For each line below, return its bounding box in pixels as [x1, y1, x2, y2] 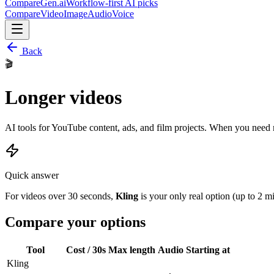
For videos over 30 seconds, [5, 190, 116, 201]
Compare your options [5, 213, 146, 230]
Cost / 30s [66, 244, 106, 255]
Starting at [186, 244, 230, 255]
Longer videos [5, 86, 122, 109]
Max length [108, 244, 155, 255]
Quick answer [5, 169, 59, 180]
